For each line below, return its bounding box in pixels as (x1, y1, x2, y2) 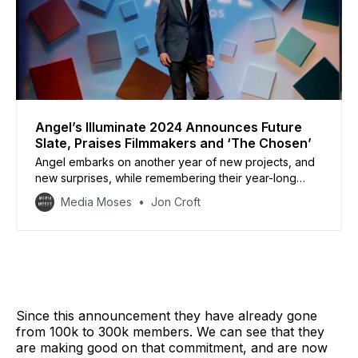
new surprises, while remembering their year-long (35, 170, 296, 185)
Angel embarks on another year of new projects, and (35, 154, 315, 169)
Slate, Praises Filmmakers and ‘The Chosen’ (35, 134, 312, 151)
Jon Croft (151, 194, 201, 209)
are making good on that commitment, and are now (16, 339, 328, 356)
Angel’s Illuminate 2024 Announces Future (35, 118, 302, 135)
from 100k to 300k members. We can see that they (16, 323, 324, 340)
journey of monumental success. (35, 186, 205, 201)
